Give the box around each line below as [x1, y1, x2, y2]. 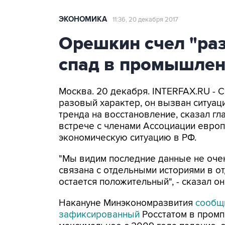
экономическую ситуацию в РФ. [59, 132, 196, 144]
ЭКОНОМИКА [59, 15, 107, 24]
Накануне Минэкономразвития [59, 197, 195, 209]
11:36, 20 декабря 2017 [113, 16, 178, 24]
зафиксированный [59, 209, 140, 220]
